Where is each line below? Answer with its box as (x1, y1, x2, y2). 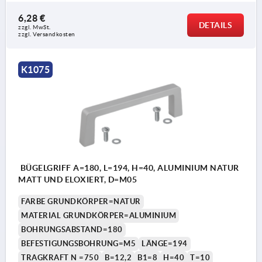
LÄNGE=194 (142, 239, 188, 248)
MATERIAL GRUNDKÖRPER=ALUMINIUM (21, 211, 176, 220)
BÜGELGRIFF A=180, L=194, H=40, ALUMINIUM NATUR (18, 163, 239, 173)
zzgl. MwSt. (18, 24, 51, 31)
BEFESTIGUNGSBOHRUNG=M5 (21, 239, 136, 248)
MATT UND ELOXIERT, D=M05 (18, 174, 137, 184)
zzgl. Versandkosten (18, 31, 75, 38)
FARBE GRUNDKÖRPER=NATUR (21, 196, 141, 206)
